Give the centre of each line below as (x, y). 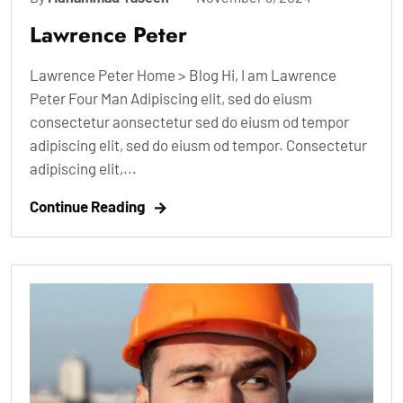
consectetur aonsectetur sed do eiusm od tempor (189, 121)
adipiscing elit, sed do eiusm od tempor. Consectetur (198, 144)
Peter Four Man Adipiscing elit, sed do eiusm (171, 98)
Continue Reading (87, 206)
